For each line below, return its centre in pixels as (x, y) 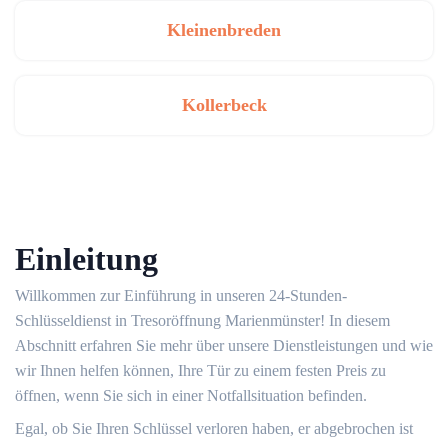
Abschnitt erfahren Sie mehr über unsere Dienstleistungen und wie (224, 346)
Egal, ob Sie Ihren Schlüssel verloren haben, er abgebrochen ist (214, 429)
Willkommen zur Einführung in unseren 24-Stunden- (181, 296)
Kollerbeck (224, 105)
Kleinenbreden (224, 30)
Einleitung (86, 259)
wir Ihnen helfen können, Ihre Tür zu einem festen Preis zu (200, 371)
